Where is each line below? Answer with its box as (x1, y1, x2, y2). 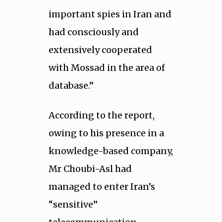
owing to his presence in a (48, 127, 164, 139)
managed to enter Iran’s (48, 180, 155, 192)
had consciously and (48, 26, 139, 38)
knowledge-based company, (48, 145, 173, 157)
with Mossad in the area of (48, 62, 165, 74)
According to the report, (48, 109, 155, 121)
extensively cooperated (48, 44, 152, 56)
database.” (48, 80, 94, 92)
